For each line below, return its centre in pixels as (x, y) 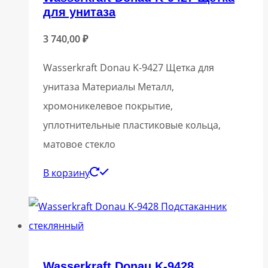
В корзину (66, 173)
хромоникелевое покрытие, (108, 106)
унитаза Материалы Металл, (109, 86)
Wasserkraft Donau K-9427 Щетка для (129, 67)
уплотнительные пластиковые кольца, (132, 125)
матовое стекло (79, 144)
